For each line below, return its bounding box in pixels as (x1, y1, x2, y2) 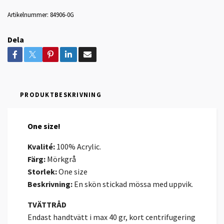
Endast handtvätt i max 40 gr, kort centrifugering (27, 211, 195, 222)
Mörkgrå (45, 153, 76, 164)
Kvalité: (27, 141, 55, 151)
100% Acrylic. (55, 141, 101, 151)
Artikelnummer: (7, 10, 48, 18)
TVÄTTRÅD (27, 199, 66, 209)
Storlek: (27, 166, 57, 176)
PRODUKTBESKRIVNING (20, 90, 102, 98)
